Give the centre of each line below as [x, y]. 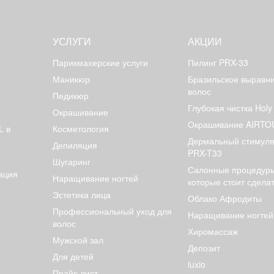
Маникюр [71, 79]
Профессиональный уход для [112, 211]
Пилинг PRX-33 [218, 62]
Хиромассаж [213, 231]
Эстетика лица [81, 194]
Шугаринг [71, 161]
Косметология [80, 128]
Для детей [73, 256]
